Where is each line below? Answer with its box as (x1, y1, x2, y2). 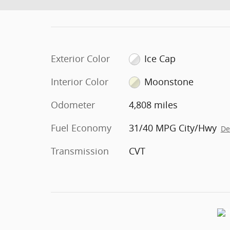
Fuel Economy (51, 121, 111, 134)
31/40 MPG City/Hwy (128, 121, 217, 134)
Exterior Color (51, 52, 110, 65)
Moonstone (144, 75, 194, 88)
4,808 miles (128, 98, 178, 111)
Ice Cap (144, 52, 176, 65)
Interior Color (51, 75, 108, 88)
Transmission (51, 144, 109, 157)
